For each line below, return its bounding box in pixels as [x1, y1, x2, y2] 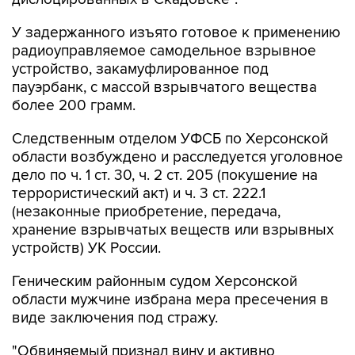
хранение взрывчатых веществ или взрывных [12, 221, 334, 240]
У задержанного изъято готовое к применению [12, 24, 341, 43]
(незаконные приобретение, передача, [12, 203, 281, 222]
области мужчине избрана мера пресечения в [12, 291, 329, 310]
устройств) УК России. [12, 239, 161, 258]
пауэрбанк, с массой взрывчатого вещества [12, 78, 317, 97]
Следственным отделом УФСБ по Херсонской [12, 130, 328, 149]
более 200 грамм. [12, 97, 136, 116]
